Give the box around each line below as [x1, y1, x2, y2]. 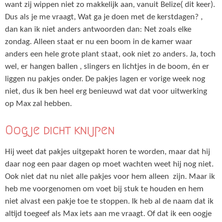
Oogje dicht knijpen [5, 123, 114, 137]
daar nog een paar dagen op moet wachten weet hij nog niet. [5, 160, 214, 168]
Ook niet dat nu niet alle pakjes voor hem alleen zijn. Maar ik [5, 172, 215, 181]
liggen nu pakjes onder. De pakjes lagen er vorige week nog [5, 75, 205, 83]
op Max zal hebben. [5, 100, 74, 108]
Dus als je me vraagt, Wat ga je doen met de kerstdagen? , [5, 13, 203, 21]
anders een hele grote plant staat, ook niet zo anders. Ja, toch [5, 50, 216, 58]
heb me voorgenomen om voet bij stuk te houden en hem [5, 185, 204, 193]
